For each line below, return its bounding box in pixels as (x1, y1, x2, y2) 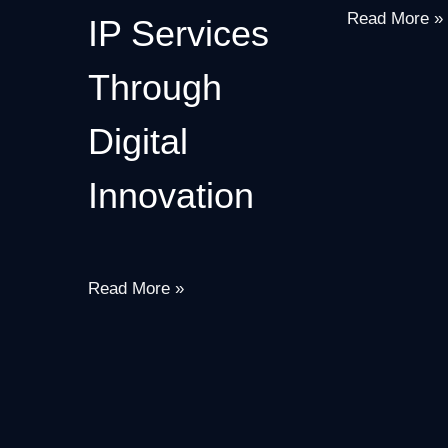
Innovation (88, 175, 254, 217)
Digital (88, 121, 188, 163)
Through (88, 67, 222, 109)
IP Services (88, 13, 269, 55)
